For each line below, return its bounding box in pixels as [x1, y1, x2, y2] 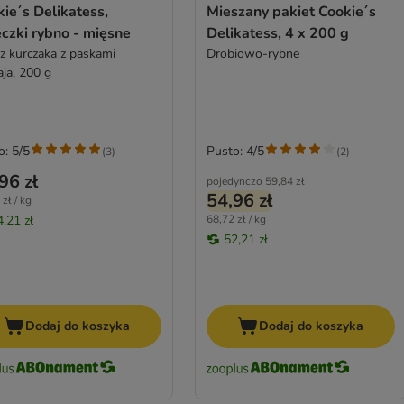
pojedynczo [206, 174, 262, 189]
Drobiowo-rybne [206, 45, 299, 63]
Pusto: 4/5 [206, 142, 264, 161]
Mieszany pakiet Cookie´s [206, 2, 376, 23]
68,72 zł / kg [206, 212, 266, 227]
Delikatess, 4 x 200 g [206, 23, 349, 44]
